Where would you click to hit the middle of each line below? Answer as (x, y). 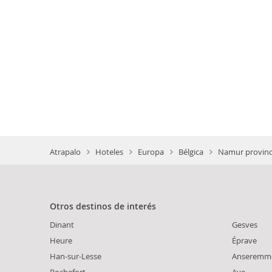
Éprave (244, 241)
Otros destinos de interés (103, 206)
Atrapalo (65, 152)
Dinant (62, 225)
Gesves (245, 225)
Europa (151, 152)
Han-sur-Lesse (76, 257)
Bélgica (191, 152)
